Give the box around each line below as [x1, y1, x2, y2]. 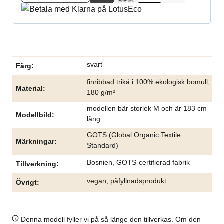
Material [16, 84, 43, 92]
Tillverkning [16, 160, 56, 168]
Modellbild [16, 111, 52, 119]
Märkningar [16, 137, 54, 145]
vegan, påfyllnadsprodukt [87, 177, 166, 185]
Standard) [87, 141, 118, 149]
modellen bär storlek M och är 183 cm [87, 104, 207, 112]
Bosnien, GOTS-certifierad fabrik [87, 158, 190, 166]
